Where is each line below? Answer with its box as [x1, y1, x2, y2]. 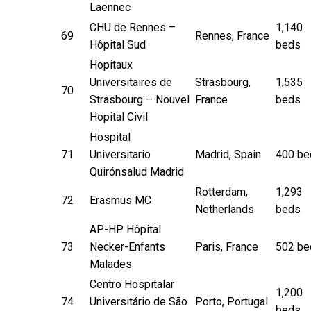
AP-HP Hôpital [90, 222, 161, 236]
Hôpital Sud [90, 37, 146, 51]
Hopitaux [90, 58, 133, 72]
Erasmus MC [90, 193, 151, 207]
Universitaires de [90, 75, 172, 89]
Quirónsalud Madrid [90, 165, 184, 178]
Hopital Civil [90, 110, 148, 124]
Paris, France [195, 239, 258, 253]
